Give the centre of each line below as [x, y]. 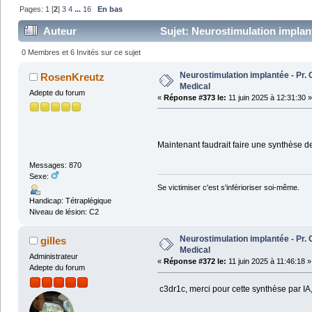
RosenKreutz [73, 77]
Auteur [60, 31]
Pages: [33, 9]
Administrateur [53, 257]
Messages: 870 [55, 165]
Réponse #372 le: [195, 262]
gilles [54, 241]
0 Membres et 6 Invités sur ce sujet [81, 53]
